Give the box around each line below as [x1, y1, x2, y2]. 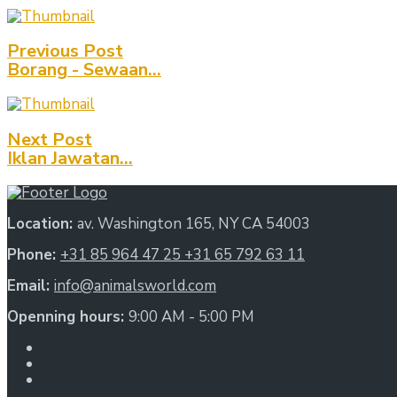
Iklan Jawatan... [7, 146, 133, 171]
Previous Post [7, 39, 123, 64]
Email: [7, 276, 54, 297]
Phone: [7, 245, 60, 266]
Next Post [7, 128, 92, 152]
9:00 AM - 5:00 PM [128, 307, 254, 328]
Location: [7, 214, 77, 235]
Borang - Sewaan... [7, 58, 161, 82]
